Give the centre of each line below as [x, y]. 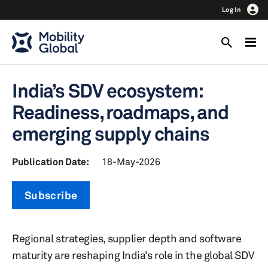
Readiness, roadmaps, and [120, 112]
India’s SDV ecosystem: [107, 91]
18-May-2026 [131, 162]
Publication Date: [51, 162]
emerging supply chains [111, 134]
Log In [232, 10]
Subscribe [51, 195]
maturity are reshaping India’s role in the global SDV [133, 255]
